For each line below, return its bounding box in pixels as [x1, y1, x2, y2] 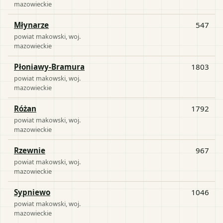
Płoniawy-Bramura [14, 61, 85, 72]
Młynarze [14, 19, 49, 30]
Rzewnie [14, 145, 45, 155]
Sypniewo [14, 187, 50, 197]
